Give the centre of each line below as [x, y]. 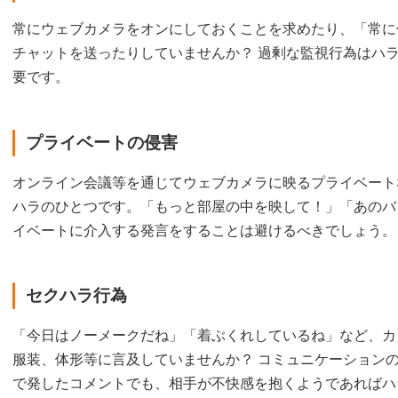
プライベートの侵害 [102, 142]
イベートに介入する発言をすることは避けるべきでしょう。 [204, 230]
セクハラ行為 [76, 295]
